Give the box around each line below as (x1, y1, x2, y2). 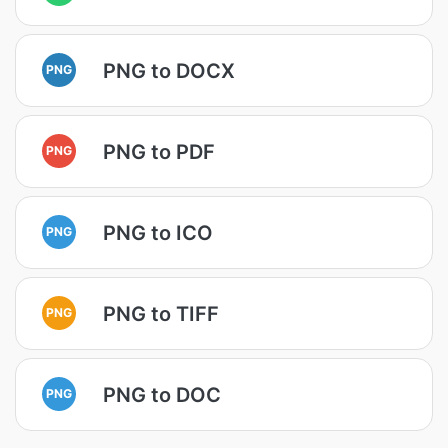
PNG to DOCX (103, 58, 235, 83)
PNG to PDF (103, 139, 215, 164)
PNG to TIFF (103, 301, 219, 326)
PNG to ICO (103, 220, 213, 245)
